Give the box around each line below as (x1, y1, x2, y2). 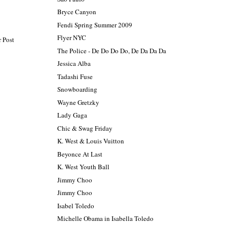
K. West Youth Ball (57, 162, 110, 172)
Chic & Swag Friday (57, 123, 113, 133)
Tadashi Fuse (57, 71, 93, 81)
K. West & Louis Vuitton (57, 136, 125, 146)
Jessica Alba (57, 59, 91, 68)
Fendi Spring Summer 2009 (57, 20, 133, 29)
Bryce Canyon (57, 7, 97, 17)
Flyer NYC (57, 33, 87, 43)
